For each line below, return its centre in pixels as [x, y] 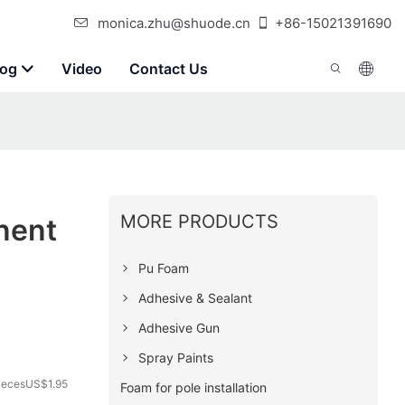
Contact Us [169, 69]
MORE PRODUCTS [199, 221]
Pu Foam [163, 268]
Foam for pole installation [193, 387]
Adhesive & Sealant [195, 297]
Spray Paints [175, 357]
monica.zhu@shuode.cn [174, 23]
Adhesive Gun [179, 327]
